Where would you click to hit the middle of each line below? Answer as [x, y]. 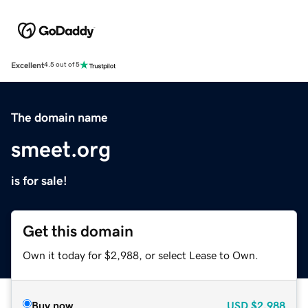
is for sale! [39, 180]
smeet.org [61, 149]
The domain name [59, 117]
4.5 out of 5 [62, 65]
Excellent [27, 65]
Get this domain [78, 231]
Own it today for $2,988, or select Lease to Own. [141, 255]
